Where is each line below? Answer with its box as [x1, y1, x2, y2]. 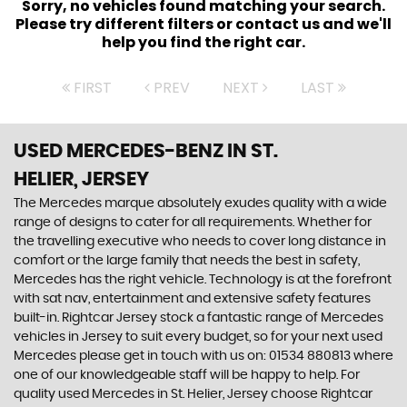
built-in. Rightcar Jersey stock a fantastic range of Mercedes [14, 312, 383, 324]
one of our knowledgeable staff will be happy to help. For [14, 369, 360, 382]
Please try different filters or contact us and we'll [15, 14, 392, 35]
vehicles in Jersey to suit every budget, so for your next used [14, 331, 382, 343]
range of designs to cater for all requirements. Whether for [14, 216, 372, 229]
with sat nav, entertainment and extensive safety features [14, 293, 371, 305]
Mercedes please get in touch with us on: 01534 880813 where [14, 350, 393, 362]
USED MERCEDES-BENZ [14, 142, 223, 161]
